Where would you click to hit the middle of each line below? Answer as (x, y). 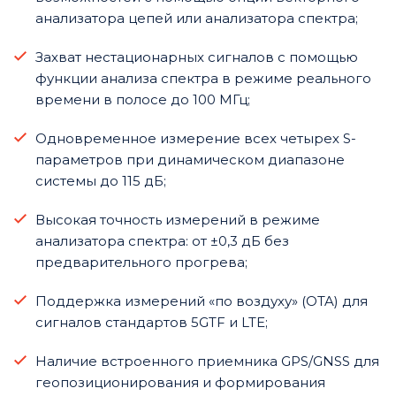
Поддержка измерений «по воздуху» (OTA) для (202, 301)
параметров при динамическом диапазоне (190, 159)
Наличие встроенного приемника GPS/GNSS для (207, 361)
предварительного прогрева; (141, 262)
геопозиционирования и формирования (180, 382)
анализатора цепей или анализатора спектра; (197, 18)
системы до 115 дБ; (101, 180)
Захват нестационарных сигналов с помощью (197, 57)
